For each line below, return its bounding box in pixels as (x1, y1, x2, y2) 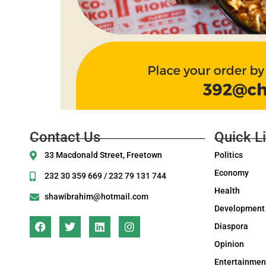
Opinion (214, 239, 244, 249)
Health (214, 186, 240, 196)
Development (214, 204, 265, 214)
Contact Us (30, 129, 100, 146)
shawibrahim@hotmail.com (45, 192, 148, 202)
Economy (214, 168, 249, 178)
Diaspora (214, 221, 248, 232)
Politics (214, 150, 243, 160)
